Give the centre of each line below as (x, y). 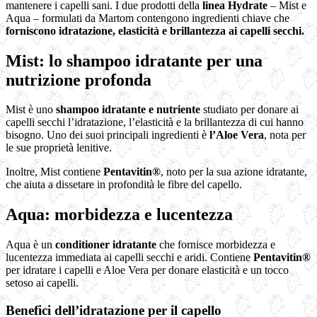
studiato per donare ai (249, 110)
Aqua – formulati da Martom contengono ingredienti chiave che (148, 18)
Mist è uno (31, 110)
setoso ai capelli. (42, 283)
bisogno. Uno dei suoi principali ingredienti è (108, 135)
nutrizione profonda (79, 80)
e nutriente (174, 110)
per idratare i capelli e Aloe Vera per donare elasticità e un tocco (147, 270)
